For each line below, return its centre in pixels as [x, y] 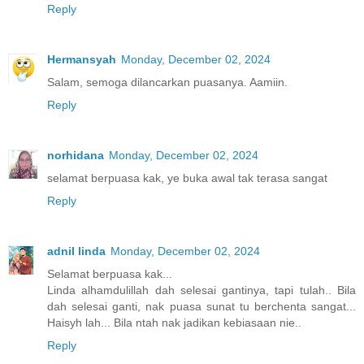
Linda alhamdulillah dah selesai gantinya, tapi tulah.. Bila [201, 290]
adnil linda [76, 251]
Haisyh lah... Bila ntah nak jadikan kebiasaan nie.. [174, 323]
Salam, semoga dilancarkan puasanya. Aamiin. [167, 82]
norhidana [76, 156]
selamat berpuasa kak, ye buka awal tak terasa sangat [187, 178]
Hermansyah [82, 60]
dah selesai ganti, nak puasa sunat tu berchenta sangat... [201, 307]
